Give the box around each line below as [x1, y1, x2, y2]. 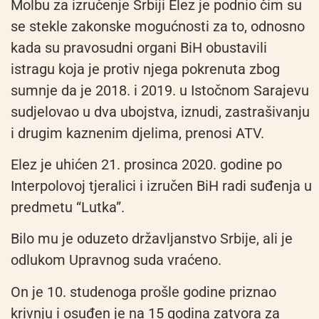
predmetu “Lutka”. [11, 198, 125, 216]
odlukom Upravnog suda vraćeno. [11, 251, 221, 269]
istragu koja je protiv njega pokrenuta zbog [11, 60, 280, 78]
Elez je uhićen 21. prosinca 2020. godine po [11, 155, 282, 173]
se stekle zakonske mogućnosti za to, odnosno [11, 17, 305, 35]
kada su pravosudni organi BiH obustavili [11, 38, 267, 56]
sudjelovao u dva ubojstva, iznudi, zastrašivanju [11, 103, 310, 120]
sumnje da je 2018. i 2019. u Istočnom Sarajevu [11, 81, 309, 99]
